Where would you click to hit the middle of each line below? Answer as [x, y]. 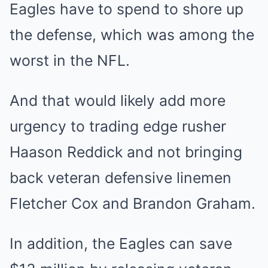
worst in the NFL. [70, 61]
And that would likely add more [118, 101]
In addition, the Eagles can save [121, 244]
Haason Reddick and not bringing [126, 152]
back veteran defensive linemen [121, 178]
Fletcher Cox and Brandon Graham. [133, 204]
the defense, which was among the [132, 35]
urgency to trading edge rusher [118, 127]
